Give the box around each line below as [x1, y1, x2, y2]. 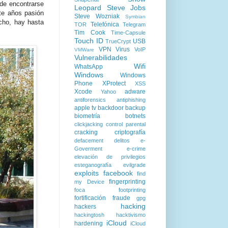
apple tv [74, 104, 96, 111]
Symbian [125, 14, 146, 19]
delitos [114, 137, 130, 144]
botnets [125, 112, 146, 120]
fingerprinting [109, 178, 146, 185]
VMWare [74, 47, 94, 52]
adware [125, 88, 146, 95]
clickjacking [74, 121, 103, 127]
